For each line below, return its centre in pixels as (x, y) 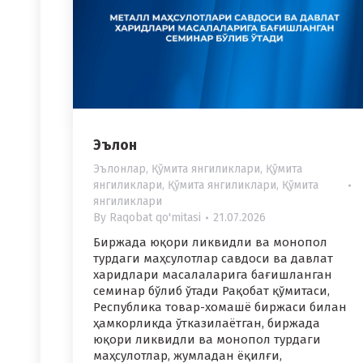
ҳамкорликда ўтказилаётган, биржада (207, 324)
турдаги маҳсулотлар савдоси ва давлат (213, 259)
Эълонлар (120, 169)
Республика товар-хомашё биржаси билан (220, 307)
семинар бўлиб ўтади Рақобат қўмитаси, (211, 291)
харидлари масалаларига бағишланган (213, 275)
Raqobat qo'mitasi (155, 218)
